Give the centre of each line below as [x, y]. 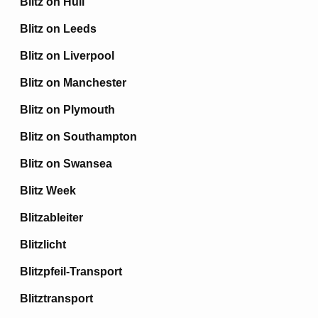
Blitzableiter [51, 218]
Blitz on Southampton [78, 137]
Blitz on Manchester [73, 83]
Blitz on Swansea [66, 164]
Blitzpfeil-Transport [71, 272]
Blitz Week [48, 191]
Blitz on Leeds [58, 29]
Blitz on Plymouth [67, 110]
